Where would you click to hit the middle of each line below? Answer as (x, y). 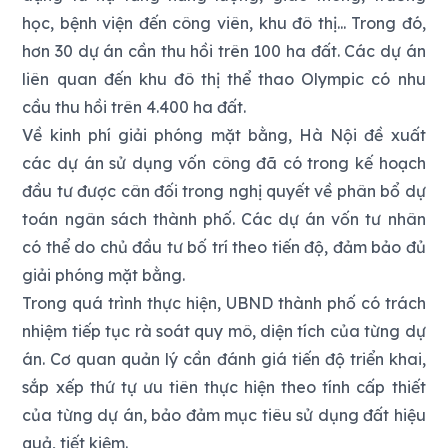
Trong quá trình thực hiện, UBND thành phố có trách (224, 303)
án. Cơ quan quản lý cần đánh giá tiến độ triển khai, (224, 359)
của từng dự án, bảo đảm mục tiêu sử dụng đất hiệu (224, 415)
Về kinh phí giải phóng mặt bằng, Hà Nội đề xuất (224, 135)
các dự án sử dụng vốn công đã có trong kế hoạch (224, 163)
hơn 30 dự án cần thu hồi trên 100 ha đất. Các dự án (224, 51)
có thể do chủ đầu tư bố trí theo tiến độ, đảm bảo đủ (224, 247)
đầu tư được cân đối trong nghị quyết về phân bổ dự (224, 191)
